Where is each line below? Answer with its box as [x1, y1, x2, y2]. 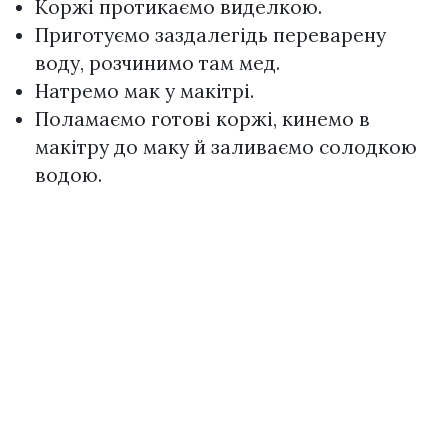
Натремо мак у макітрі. [35, 78, 254, 103]
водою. [35, 162, 102, 187]
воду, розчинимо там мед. [35, 50, 280, 75]
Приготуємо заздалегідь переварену [35, 22, 386, 47]
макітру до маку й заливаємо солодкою [35, 134, 417, 159]
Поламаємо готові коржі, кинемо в [35, 106, 370, 131]
